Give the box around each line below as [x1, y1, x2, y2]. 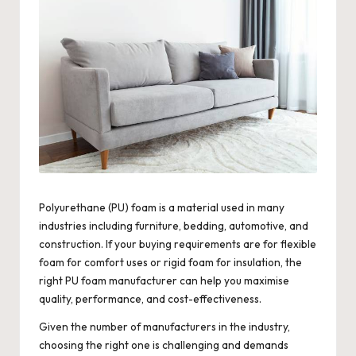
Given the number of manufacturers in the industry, [39, 319, 290, 334]
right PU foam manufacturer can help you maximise [39, 273, 289, 288]
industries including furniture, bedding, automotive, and [39, 218, 308, 233]
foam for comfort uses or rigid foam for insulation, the [39, 254, 302, 269]
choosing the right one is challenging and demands [39, 337, 288, 352]
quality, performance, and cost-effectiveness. [39, 291, 264, 306]
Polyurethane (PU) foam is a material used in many [39, 199, 284, 215]
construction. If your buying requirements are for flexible [39, 236, 316, 251]
